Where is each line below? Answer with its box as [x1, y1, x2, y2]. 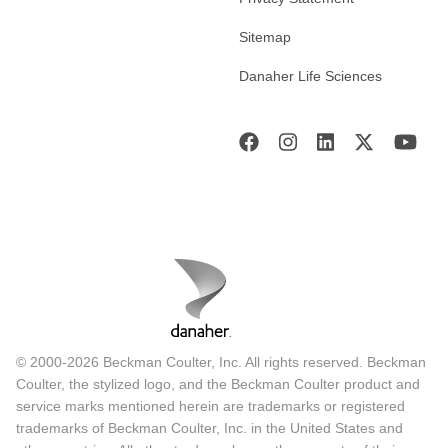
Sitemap [239, 29, 291, 46]
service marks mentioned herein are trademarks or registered [16, 398, 405, 415]
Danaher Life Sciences [239, 68, 382, 85]
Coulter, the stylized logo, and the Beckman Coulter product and [16, 376, 420, 393]
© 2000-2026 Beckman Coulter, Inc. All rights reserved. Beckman [16, 354, 426, 371]
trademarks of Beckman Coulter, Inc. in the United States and [16, 420, 403, 437]
